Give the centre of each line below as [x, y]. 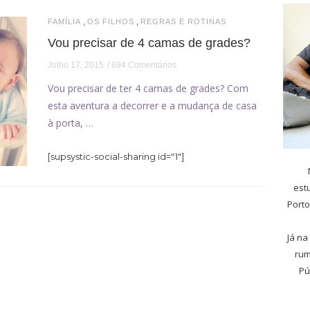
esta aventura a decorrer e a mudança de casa [152, 106]
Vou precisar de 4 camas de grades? [149, 43]
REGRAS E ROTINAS [183, 21]
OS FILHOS [111, 21]
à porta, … [71, 123]
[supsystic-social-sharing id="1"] [116, 156]
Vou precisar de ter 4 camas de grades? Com [148, 88]
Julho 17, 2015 [76, 65]
